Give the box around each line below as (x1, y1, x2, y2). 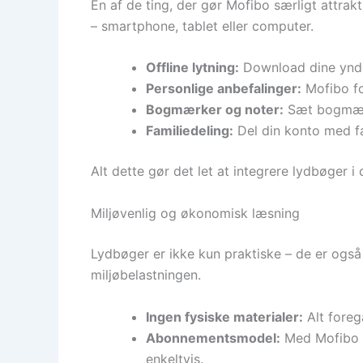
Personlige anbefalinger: (146, 80, 301, 97)
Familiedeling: (146, 122, 233, 139)
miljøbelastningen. (91, 266, 201, 283)
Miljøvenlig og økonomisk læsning (91, 204, 300, 221)
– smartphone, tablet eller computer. (91, 17, 314, 34)
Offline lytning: (146, 59, 239, 76)
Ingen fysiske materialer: (146, 308, 303, 325)
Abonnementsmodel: (146, 329, 280, 346)
